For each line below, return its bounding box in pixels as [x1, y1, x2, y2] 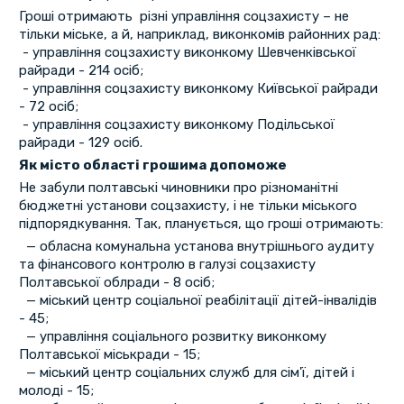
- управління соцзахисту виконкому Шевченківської [18, 44, 356, 61]
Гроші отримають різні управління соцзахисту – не [18, 8, 349, 25]
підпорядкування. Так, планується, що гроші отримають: [18, 216, 383, 233]
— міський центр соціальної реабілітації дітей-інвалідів [18, 292, 377, 309]
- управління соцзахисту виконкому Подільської [18, 116, 335, 133]
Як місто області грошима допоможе [18, 157, 287, 174]
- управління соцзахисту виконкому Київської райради [18, 80, 378, 97]
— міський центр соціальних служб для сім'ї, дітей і [18, 364, 354, 381]
